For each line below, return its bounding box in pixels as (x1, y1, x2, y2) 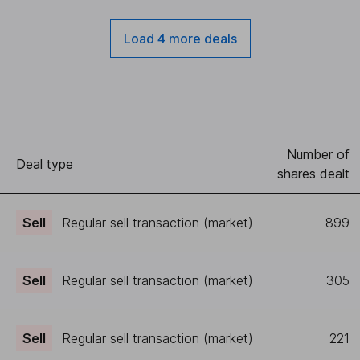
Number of (287, 146, 350, 162)
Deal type (16, 156, 73, 172)
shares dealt (277, 166, 350, 182)
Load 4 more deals (123, 31, 237, 47)
